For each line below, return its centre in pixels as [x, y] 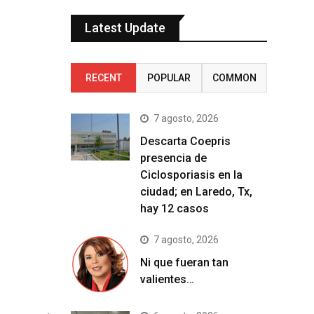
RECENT [103, 78]
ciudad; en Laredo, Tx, [196, 192]
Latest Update [125, 28]
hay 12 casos [175, 209]
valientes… [167, 279]
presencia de [173, 158]
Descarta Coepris [185, 141]
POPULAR [169, 78]
